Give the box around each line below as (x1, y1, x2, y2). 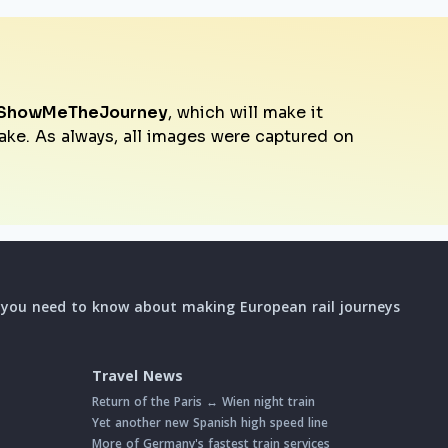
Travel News (92, 366, 183, 386)
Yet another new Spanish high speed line (92, 414, 328, 432)
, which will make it (168, 102, 323, 123)
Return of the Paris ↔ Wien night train (92, 393, 315, 411)
